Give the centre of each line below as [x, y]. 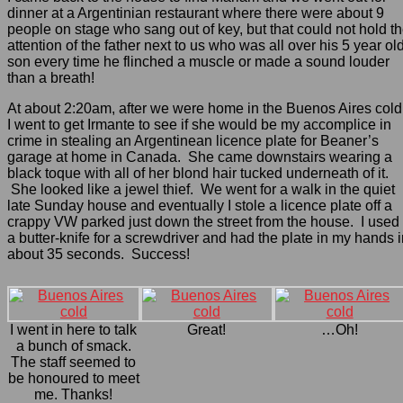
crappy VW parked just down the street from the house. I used [203, 221]
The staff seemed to [74, 362]
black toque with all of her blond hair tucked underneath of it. [198, 173]
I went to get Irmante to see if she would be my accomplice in [199, 124]
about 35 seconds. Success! [99, 254]
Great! [207, 329]
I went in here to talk [74, 329]
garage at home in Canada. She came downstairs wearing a [200, 157]
